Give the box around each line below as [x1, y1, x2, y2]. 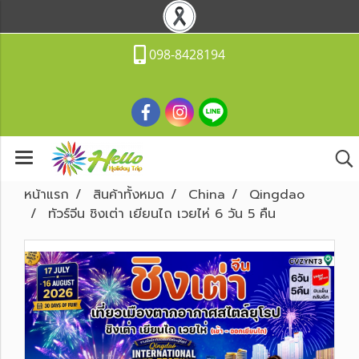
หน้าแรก [24, 185, 69, 204]
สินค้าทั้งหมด [93, 185, 164, 204]
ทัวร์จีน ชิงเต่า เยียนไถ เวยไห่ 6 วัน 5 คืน [48, 204, 276, 224]
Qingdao [249, 185, 305, 204]
